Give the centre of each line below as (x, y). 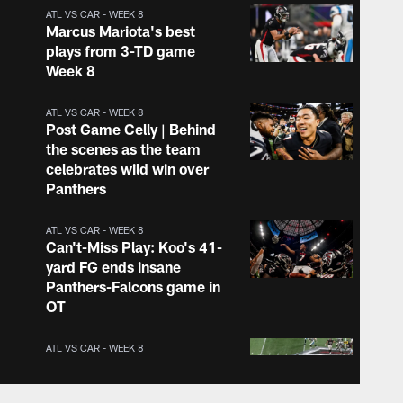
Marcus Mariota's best (120, 31)
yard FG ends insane (113, 267)
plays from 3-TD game (120, 51)
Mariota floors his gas (117, 365)
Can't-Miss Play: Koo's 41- (134, 247)
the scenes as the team (123, 149)
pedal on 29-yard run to (124, 385)
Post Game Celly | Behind (130, 130)
